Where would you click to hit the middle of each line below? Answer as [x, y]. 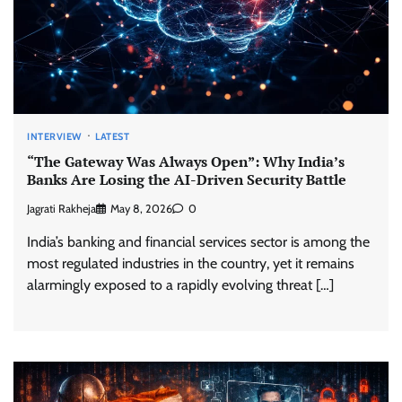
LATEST [112, 136]
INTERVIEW [55, 136]
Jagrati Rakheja [61, 208]
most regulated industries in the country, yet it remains [191, 263]
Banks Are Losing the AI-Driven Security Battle [187, 180]
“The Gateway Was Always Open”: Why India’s [186, 162]
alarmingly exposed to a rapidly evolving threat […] [180, 284]
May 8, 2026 [141, 208]
